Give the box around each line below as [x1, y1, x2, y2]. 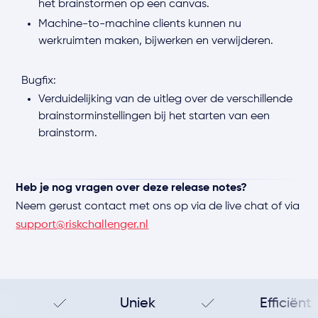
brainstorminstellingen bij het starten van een [38, 111, 270, 122]
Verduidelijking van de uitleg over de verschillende [38, 94, 293, 105]
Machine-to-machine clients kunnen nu [38, 18, 242, 30]
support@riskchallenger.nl [16, 219, 149, 231]
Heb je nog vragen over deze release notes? [16, 182, 248, 194]
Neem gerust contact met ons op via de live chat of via [16, 201, 300, 212]
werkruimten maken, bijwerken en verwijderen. [38, 35, 274, 47]
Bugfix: [21, 75, 57, 87]
